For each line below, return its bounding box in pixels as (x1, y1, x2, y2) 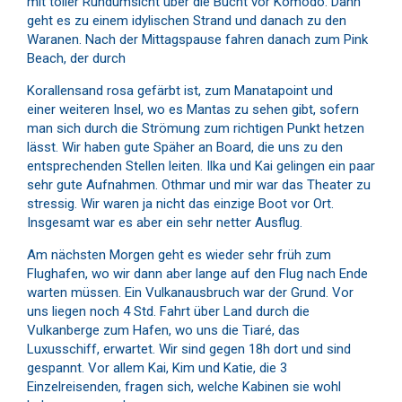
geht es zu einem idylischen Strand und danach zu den (27, 12, 346, 29)
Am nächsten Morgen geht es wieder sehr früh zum (27, 246, 331, 263)
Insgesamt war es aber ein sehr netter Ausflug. (27, 214, 302, 231)
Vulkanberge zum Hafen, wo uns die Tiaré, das (27, 321, 300, 338)
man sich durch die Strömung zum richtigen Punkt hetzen (27, 119, 364, 136)
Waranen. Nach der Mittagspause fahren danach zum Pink (27, 31, 368, 48)
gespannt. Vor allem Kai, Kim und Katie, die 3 (27, 359, 287, 376)
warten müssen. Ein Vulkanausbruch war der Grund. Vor (27, 284, 354, 301)
